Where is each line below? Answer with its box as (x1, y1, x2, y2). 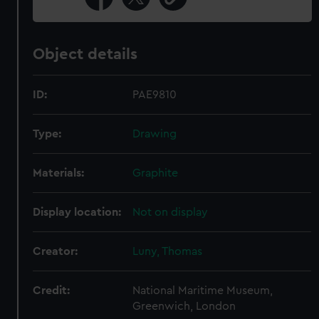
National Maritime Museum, (132, 285, 273, 296)
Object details (33, 46, 138, 62)
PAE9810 (132, 89, 177, 100)
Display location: (33, 206, 122, 218)
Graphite (132, 167, 179, 179)
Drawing (132, 128, 177, 140)
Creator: (33, 246, 78, 257)
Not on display (132, 206, 209, 218)
